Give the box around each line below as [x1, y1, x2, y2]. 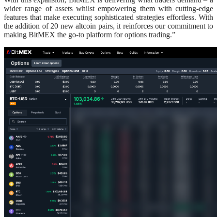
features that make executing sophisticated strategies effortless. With [4, 13, 213, 22]
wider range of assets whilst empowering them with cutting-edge [4, 4, 213, 13]
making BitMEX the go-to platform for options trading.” [4, 31, 175, 39]
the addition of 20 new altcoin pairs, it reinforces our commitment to [4, 22, 213, 31]
